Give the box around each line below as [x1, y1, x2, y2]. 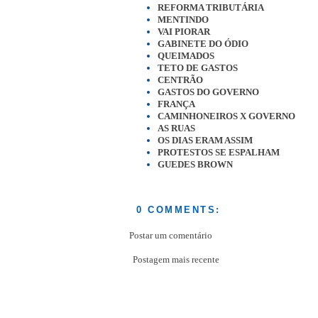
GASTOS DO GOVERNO [158, 87, 259, 98]
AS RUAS [158, 123, 195, 134]
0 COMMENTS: [136, 205, 221, 216]
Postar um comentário [129, 230, 212, 241]
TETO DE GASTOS [158, 62, 238, 74]
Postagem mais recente [133, 254, 219, 265]
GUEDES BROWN [158, 159, 233, 170]
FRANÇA [158, 99, 195, 110]
